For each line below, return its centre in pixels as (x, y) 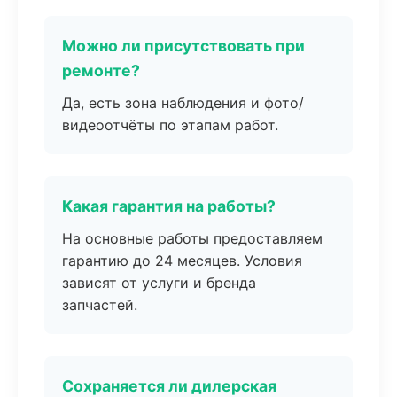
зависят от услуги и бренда (159, 283)
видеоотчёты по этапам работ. (170, 125)
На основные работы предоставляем (192, 238)
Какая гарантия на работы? (169, 206)
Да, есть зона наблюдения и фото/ (183, 103)
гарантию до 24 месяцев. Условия (182, 261)
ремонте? (101, 70)
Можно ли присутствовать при (183, 46)
